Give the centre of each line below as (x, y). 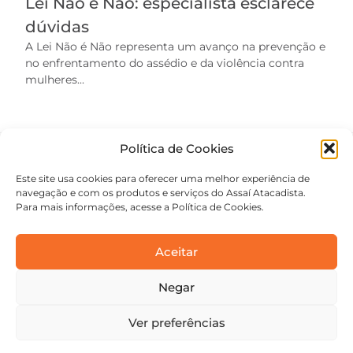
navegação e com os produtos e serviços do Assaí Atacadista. (161, 193)
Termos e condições (106, 334)
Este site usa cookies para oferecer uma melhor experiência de (163, 178)
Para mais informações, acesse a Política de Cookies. (140, 207)
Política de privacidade (239, 334)
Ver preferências (176, 322)
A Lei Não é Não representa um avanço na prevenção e (175, 46)
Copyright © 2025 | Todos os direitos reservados (176, 315)
